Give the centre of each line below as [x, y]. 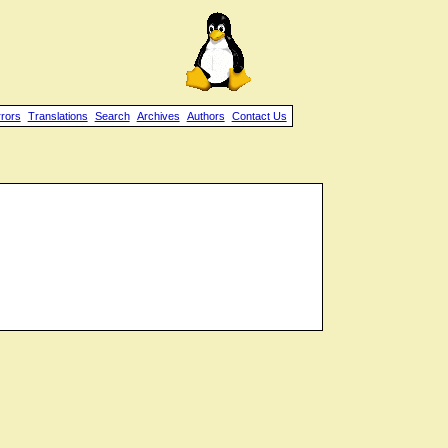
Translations [57, 116]
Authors [205, 116]
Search [112, 116]
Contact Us [259, 116]
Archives [158, 116]
